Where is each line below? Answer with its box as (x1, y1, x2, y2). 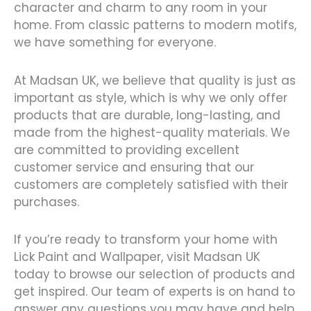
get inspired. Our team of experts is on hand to (14, 283, 295, 301)
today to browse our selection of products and (14, 266, 295, 283)
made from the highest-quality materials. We (14, 124, 290, 141)
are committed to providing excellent (14, 141, 239, 158)
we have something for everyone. (14, 33, 216, 51)
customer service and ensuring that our (14, 158, 254, 176)
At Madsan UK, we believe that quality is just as (14, 72, 296, 89)
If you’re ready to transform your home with (14, 231, 278, 249)
